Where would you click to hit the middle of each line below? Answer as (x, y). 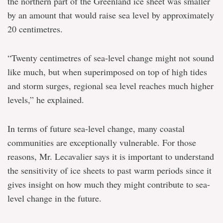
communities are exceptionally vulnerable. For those (102, 142)
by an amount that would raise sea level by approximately (111, 15)
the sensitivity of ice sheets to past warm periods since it (110, 170)
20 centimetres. (35, 29)
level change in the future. (55, 198)
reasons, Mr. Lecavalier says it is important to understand (111, 156)
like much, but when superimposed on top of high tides (107, 72)
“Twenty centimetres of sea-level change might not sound (111, 58)
